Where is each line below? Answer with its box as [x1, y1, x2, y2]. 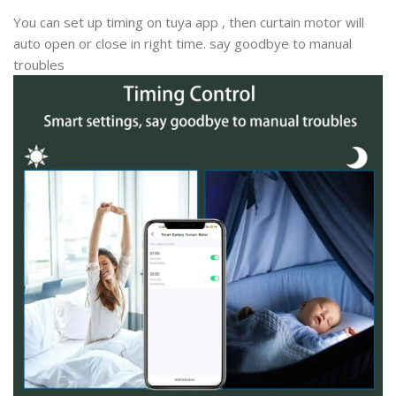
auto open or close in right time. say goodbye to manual [13, 34, 352, 53]
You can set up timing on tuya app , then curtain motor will [13, 13, 364, 32]
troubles [13, 56, 65, 74]
